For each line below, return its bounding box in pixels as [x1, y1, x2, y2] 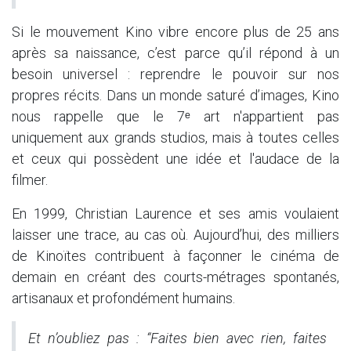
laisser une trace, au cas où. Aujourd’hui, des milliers [12, 226, 339, 243]
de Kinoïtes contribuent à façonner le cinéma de [12, 247, 339, 264]
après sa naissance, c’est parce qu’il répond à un [12, 44, 339, 61]
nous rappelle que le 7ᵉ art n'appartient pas [12, 107, 339, 125]
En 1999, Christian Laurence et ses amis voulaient [12, 204, 339, 222]
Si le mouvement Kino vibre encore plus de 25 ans [12, 23, 339, 40]
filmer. [12, 171, 48, 188]
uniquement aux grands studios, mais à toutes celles [12, 128, 339, 146]
